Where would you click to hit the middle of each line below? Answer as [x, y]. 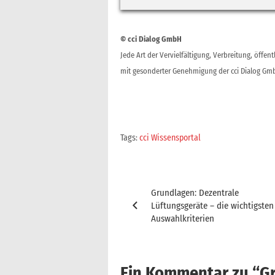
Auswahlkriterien [183, 219]
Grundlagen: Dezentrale [195, 193]
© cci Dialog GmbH [151, 39]
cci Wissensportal [170, 138]
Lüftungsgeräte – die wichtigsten [212, 206]
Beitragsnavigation [196, 180]
